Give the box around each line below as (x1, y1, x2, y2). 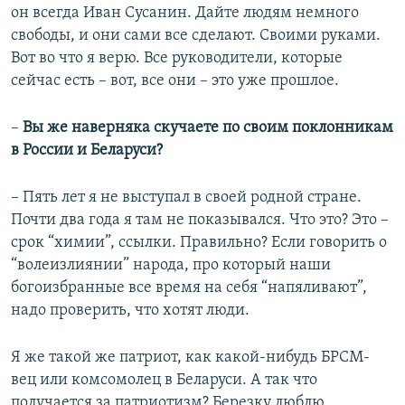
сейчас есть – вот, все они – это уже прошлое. (11, 72, 339, 90)
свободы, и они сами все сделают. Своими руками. (11, 27, 381, 45)
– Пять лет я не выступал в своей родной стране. (11, 189, 362, 207)
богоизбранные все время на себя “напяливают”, (11, 279, 367, 297)
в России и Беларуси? (11, 142, 163, 160)
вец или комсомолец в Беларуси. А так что (11, 372, 317, 390)
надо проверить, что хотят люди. (11, 302, 250, 320)
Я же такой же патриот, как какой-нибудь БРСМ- (11, 349, 370, 367)
